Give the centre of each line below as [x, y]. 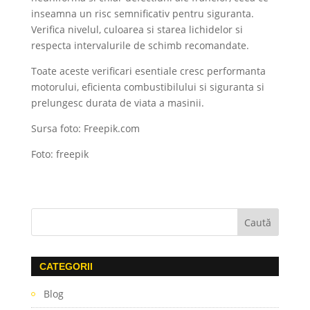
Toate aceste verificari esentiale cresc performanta [148, 71]
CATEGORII [66, 267]
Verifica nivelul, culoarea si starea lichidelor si [137, 30]
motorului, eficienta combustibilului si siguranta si [147, 87]
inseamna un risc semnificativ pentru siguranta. [142, 14]
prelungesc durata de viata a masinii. [117, 103]
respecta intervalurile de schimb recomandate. [140, 46]
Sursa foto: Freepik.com [85, 129]
